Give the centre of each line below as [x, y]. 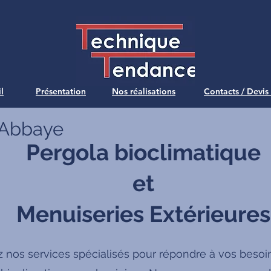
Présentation [61, 91]
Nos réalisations [144, 91]
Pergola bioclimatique [143, 152]
